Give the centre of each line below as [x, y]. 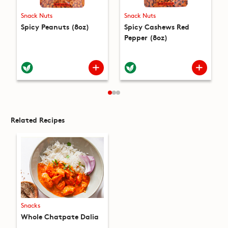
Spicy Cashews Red [156, 27]
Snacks [30, 205]
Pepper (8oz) [146, 37]
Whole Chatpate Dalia [60, 216]
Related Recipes [37, 120]
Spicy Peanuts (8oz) [55, 27]
